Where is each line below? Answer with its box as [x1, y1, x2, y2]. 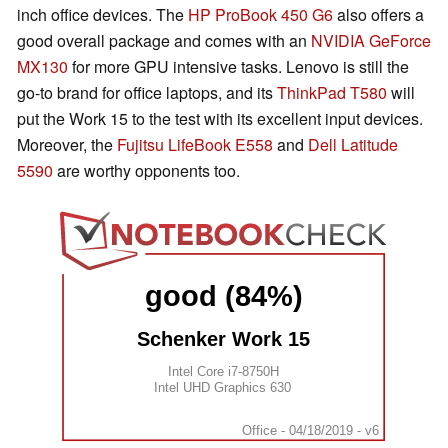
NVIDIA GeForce [311, 29, 431, 53]
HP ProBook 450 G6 [188, 3, 333, 27]
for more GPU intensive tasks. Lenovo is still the [68, 55, 409, 79]
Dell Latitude [308, 133, 398, 157]
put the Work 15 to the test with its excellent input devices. [17, 107, 423, 131]
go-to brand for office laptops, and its [17, 81, 277, 105]
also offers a [333, 3, 424, 27]
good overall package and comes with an [17, 29, 311, 53]
